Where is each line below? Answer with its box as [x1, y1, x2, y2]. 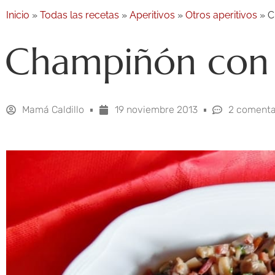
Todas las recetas [40, 9, 119, 21]
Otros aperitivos [185, 9, 257, 21]
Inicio [6, 9, 29, 21]
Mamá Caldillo [22, 104, 84, 116]
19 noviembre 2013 [115, 104, 198, 116]
